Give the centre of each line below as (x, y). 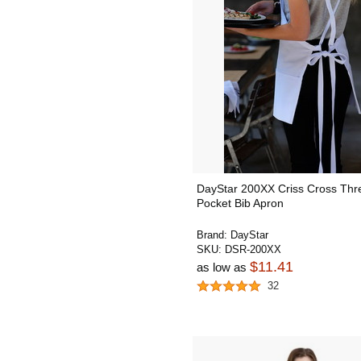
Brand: (214, 234)
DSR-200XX (253, 249)
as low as (223, 267)
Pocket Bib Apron (240, 203)
